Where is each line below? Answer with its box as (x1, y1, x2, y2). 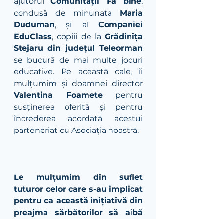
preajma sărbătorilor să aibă (14, 207, 143, 217)
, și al (55, 20, 98, 29)
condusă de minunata (14, 8, 120, 18)
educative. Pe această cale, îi (14, 66, 143, 76)
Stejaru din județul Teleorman (14, 43, 143, 53)
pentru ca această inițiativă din (14, 196, 143, 205)
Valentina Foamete (14, 90, 103, 100)
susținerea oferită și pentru (14, 102, 143, 111)
